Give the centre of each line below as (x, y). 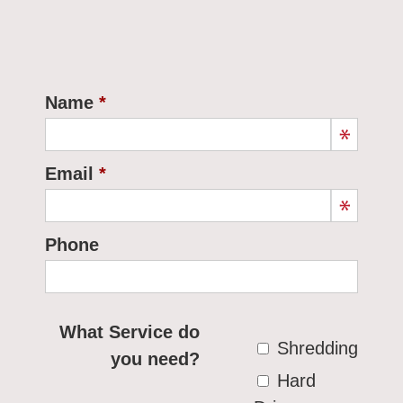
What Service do (129, 332)
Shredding (317, 349)
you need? (155, 359)
